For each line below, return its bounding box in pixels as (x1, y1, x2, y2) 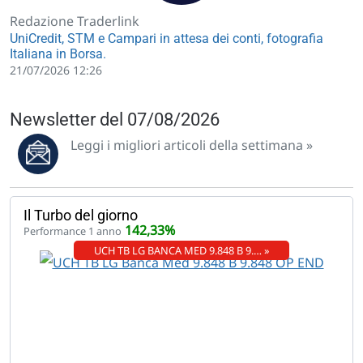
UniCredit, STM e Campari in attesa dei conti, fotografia (10, 30, 323, 46)
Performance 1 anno (23, 223, 122, 238)
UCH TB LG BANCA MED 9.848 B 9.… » (93, 242, 270, 258)
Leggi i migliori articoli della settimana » (70, 135, 313, 154)
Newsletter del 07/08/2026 (10, 109, 220, 130)
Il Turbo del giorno (23, 206, 138, 224)
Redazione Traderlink (10, 11, 139, 30)
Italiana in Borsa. (10, 45, 106, 62)
